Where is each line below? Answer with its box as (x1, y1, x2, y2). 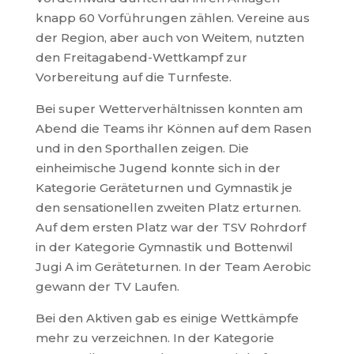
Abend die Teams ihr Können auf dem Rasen (35, 121, 311, 136)
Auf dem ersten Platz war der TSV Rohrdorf (35, 220, 306, 235)
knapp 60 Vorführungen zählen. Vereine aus (35, 10, 310, 25)
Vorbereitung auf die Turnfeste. (35, 70, 232, 85)
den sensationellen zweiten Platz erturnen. (35, 200, 301, 215)
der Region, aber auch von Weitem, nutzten (35, 30, 304, 45)
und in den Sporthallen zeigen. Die (35, 141, 249, 156)
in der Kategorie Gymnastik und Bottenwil (35, 239, 293, 254)
